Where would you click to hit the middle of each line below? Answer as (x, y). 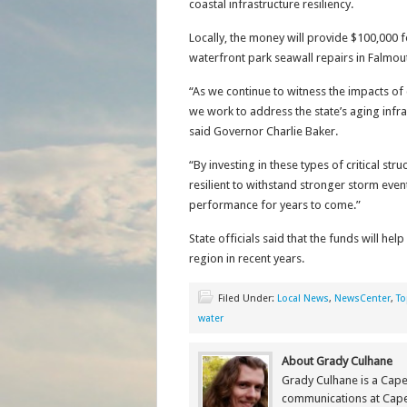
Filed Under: (247, 298)
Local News (303, 298)
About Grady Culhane (337, 361)
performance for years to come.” (274, 205)
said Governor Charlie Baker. (263, 131)
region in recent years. (246, 258)
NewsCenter (362, 298)
